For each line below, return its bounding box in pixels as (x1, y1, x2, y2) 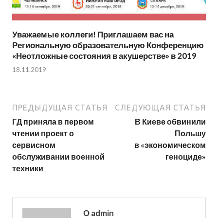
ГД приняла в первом (12, 117, 94, 127)
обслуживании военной (12, 152, 105, 162)
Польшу (175, 128, 206, 138)
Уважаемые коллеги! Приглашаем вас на (12, 29, 174, 39)
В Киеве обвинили (135, 117, 206, 127)
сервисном (12, 140, 55, 150)
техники (12, 163, 43, 173)
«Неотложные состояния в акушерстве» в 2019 (12, 50, 197, 61)
